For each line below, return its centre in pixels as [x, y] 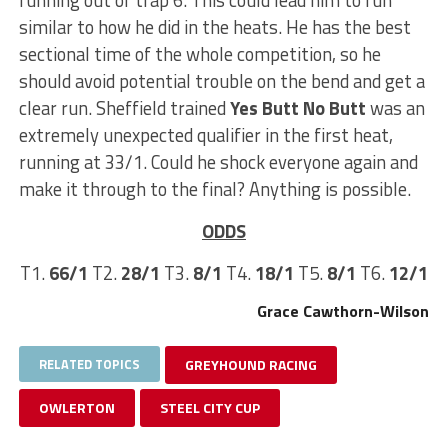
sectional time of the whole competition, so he [199, 53]
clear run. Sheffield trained [124, 107]
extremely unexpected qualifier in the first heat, [205, 134]
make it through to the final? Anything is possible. [214, 188]
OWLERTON [76, 407]
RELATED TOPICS [89, 363]
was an [395, 107]
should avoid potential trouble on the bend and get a [221, 80]
